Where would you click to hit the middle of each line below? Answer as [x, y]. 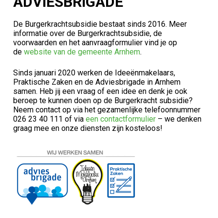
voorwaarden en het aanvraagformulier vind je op [95, 42]
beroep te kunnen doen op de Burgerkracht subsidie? [103, 100]
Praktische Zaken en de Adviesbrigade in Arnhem [97, 82]
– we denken [178, 119]
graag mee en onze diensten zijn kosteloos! [89, 128]
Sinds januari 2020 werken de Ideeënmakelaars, [94, 73]
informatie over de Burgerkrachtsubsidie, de [87, 33]
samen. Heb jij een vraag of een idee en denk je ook [100, 91]
